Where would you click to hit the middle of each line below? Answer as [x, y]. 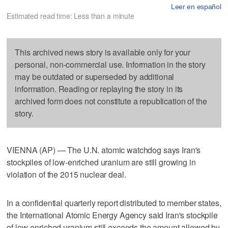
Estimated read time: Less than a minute [70, 16]
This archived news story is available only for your [103, 52]
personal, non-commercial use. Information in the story [110, 64]
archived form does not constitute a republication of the [111, 101]
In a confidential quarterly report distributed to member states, [114, 203]
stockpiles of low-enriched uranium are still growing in [101, 162]
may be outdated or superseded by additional [95, 76]
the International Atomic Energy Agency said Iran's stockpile [112, 215]
